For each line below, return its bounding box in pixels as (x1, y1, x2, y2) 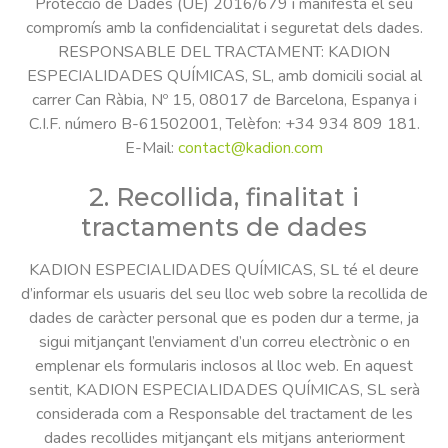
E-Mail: (125, 136, 178, 159)
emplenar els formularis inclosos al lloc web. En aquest (35, 355, 413, 378)
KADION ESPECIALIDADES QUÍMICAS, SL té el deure (29, 259, 419, 282)
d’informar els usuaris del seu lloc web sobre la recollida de (20, 283, 428, 306)
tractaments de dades (81, 212, 367, 243)
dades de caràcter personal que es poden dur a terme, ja (29, 307, 419, 330)
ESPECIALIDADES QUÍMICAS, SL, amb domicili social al (26, 64, 422, 87)
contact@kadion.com (178, 136, 323, 159)
